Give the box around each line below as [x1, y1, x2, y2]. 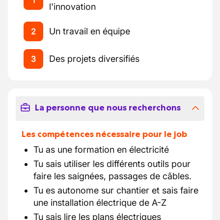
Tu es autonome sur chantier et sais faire [33, 185, 198, 195]
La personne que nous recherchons [34, 102, 181, 113]
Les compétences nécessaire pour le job [22, 129, 187, 139]
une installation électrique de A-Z [33, 197, 166, 208]
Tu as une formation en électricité [33, 144, 169, 155]
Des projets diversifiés [49, 54, 139, 64]
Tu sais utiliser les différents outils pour [33, 159, 191, 169]
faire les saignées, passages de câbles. [33, 171, 192, 181]
